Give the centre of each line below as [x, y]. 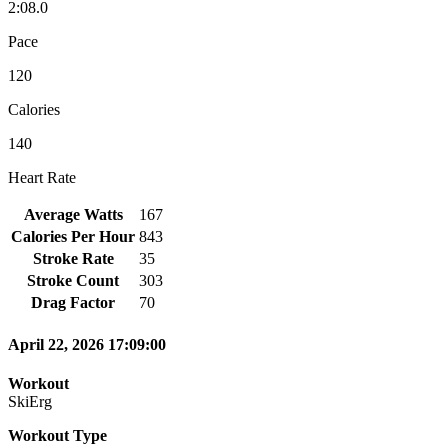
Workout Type [57, 436]
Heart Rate [42, 177]
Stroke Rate [73, 258]
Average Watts [73, 214]
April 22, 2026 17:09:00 [87, 345]
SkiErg [30, 402]
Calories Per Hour [73, 236]
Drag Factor [73, 302]
